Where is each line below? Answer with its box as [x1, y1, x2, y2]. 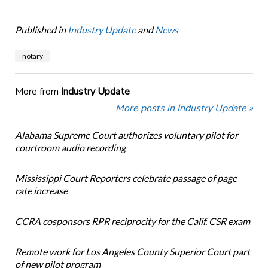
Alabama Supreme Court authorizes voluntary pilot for [14, 129, 238, 141]
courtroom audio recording [14, 142, 126, 154]
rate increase [14, 185, 68, 197]
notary [22, 51, 43, 61]
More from [14, 85, 61, 99]
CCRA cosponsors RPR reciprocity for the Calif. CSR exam [14, 215, 250, 227]
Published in [14, 24, 66, 36]
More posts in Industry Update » [115, 102, 254, 115]
